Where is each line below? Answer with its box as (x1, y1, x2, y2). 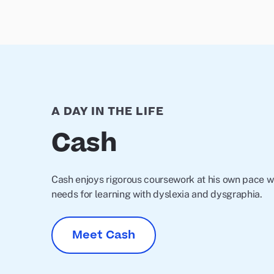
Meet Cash (72, 227, 135, 243)
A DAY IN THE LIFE (51, 103, 164, 120)
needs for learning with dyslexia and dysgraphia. (51, 188, 262, 200)
